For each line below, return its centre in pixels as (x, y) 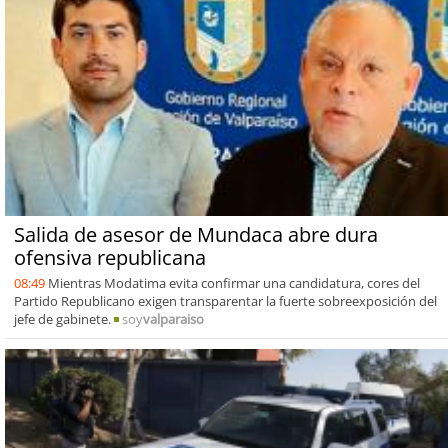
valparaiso (173, 318)
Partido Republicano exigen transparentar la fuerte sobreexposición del (225, 300)
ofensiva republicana (109, 257)
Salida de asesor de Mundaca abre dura (195, 234)
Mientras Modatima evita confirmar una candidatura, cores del (233, 282)
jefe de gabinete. (63, 318)
